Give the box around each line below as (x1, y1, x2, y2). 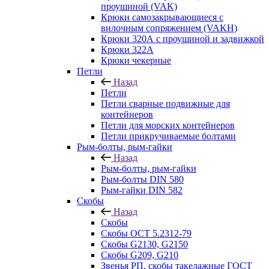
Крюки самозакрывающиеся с (101, 12, 223, 22)
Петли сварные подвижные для (101, 98, 230, 109)
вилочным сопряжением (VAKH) (101, 23, 237, 33)
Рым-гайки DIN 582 (101, 185, 183, 195)
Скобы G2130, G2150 (101, 239, 188, 249)
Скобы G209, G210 (101, 250, 178, 260)
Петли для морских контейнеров (101, 120, 235, 130)
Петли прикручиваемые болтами (101, 131, 236, 141)
